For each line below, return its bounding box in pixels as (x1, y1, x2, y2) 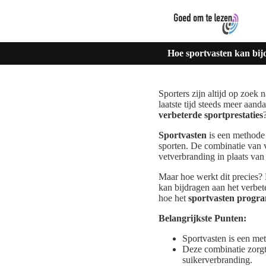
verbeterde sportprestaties (159, 110, 263, 121)
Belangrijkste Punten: (159, 213, 246, 224)
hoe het (159, 193, 188, 204)
